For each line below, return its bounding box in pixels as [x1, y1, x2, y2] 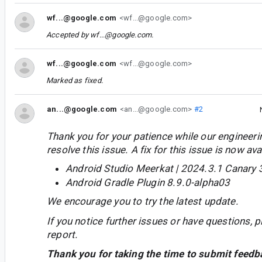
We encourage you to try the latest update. [47, 195, 239, 208]
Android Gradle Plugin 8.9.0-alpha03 [65, 176, 230, 188]
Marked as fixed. [46, 75, 103, 85]
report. [47, 228, 78, 240]
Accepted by [46, 30, 91, 39]
